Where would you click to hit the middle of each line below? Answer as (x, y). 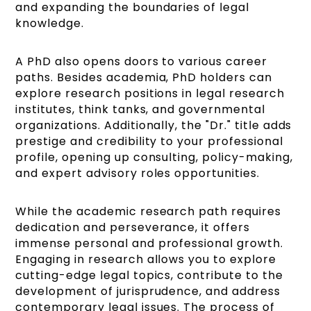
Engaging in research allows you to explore (146, 260)
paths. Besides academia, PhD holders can (144, 78)
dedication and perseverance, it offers (133, 228)
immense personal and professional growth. (149, 244)
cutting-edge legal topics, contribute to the (149, 276)
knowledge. (50, 24)
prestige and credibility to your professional (149, 142)
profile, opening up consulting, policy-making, (154, 158)
